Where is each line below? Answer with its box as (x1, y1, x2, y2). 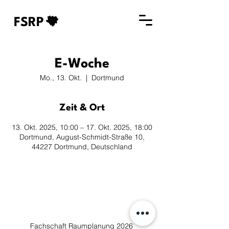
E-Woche (54, 57, 109, 71)
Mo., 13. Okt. (39, 73, 82, 82)
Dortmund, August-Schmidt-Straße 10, (19, 132, 145, 142)
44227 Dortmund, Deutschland (31, 142, 132, 151)
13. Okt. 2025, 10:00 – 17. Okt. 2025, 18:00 (11, 123, 152, 132)
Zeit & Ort (59, 103, 105, 112)
